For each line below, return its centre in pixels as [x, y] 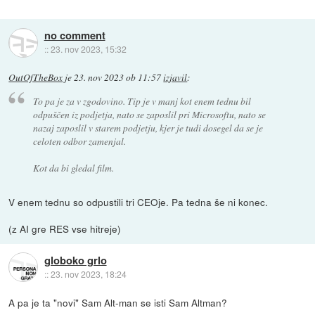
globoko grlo [75, 260]
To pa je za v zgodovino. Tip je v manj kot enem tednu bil [142, 101]
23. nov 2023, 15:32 [88, 49]
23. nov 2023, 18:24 [88, 274]
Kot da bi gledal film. [73, 167]
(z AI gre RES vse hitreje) [65, 228]
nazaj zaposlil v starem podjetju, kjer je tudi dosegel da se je [148, 127]
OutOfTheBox [36, 78]
